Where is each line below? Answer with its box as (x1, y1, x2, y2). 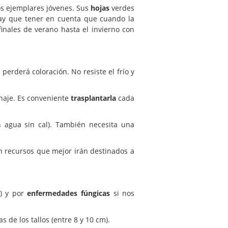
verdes (109, 3, 134, 13)
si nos (110, 188, 135, 198)
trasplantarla (71, 93, 116, 103)
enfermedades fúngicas (27, 188, 110, 198)
